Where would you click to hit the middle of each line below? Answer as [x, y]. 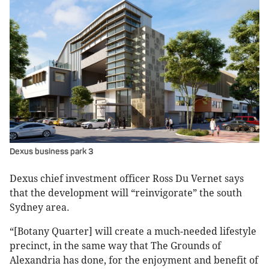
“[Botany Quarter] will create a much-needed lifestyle [133, 232]
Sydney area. [40, 208]
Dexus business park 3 [52, 152]
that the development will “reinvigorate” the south [126, 193]
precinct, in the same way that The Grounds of [115, 246]
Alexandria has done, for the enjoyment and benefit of [134, 261]
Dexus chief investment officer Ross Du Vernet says [127, 179]
